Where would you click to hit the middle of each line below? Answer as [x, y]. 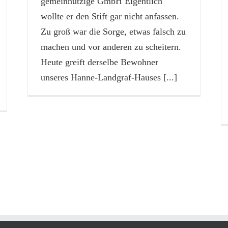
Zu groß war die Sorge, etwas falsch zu [113, 31]
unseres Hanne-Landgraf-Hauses [101, 77]
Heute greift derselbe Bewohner [99, 62]
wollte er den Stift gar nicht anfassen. [110, 16]
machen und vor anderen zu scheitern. [111, 47]
